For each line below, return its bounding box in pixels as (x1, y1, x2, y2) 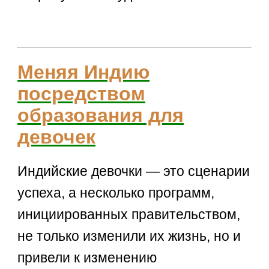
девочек (17, 125, 96, 148)
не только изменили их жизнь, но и (17, 228, 241, 244)
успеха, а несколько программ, (17, 185, 215, 201)
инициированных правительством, (17, 207, 241, 223)
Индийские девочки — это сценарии (17, 163, 250, 180)
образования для (17, 104, 184, 126)
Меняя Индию (17, 61, 150, 83)
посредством (17, 82, 146, 104)
